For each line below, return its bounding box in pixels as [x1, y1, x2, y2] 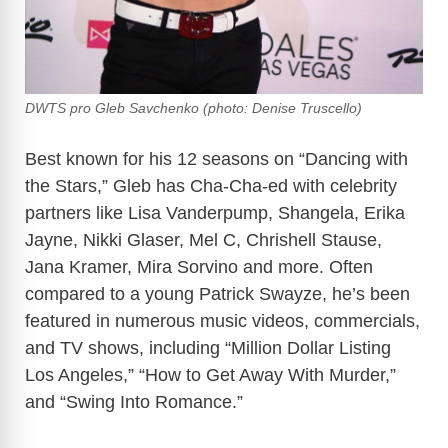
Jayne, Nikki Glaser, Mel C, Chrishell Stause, [25, 230, 382, 251]
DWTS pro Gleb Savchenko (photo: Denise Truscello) [25, 101, 362, 117]
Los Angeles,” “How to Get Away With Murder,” [25, 365, 396, 386]
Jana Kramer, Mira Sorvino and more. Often [25, 257, 373, 278]
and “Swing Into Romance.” [25, 392, 243, 413]
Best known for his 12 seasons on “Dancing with [25, 149, 408, 170]
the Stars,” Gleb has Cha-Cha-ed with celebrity [25, 176, 397, 197]
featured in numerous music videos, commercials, [25, 311, 420, 332]
